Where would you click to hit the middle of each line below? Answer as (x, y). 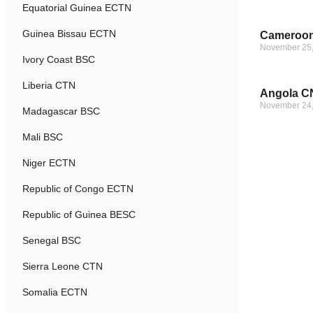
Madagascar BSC (61, 111)
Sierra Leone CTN (63, 266)
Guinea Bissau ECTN (69, 34)
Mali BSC (43, 137)
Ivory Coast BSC (59, 59)
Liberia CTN (49, 85)
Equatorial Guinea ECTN (77, 8)
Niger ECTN (49, 163)
